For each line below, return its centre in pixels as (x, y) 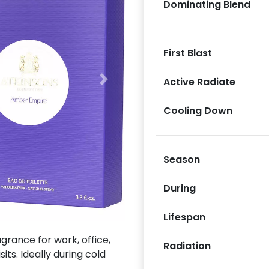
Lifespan (184, 217)
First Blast (188, 53)
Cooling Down (198, 110)
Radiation (187, 246)
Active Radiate (199, 82)
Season (182, 159)
